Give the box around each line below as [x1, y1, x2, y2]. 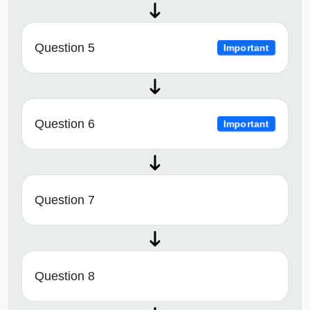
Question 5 [35, 41, 95, 55]
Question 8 [35, 269, 95, 284]
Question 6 [35, 117, 95, 131]
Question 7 [35, 193, 95, 208]
